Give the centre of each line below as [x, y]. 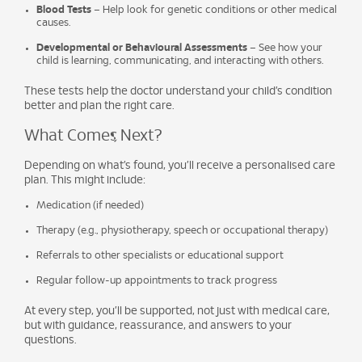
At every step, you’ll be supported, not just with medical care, [177, 311]
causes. [53, 23]
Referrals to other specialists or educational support [160, 256]
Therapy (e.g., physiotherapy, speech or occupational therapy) [182, 231]
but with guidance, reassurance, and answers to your [158, 326]
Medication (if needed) [90, 206]
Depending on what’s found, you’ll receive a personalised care [180, 166]
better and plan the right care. [99, 106]
